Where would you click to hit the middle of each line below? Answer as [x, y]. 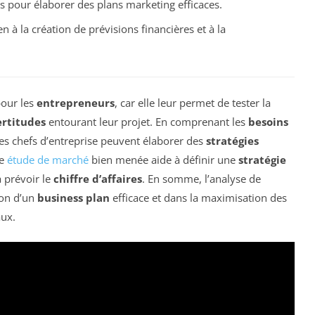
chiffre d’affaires [98, 178]
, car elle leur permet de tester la [193, 102]
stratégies [232, 140]
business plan [73, 197]
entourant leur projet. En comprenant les [147, 121]
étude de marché [48, 159]
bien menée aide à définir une [163, 159]
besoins [268, 121]
